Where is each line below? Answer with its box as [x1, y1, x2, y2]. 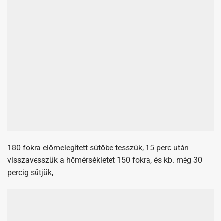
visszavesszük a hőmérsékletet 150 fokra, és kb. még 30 [7, 86, 202, 96]
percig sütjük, [7, 99, 53, 109]
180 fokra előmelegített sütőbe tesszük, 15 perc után [7, 74, 189, 84]
